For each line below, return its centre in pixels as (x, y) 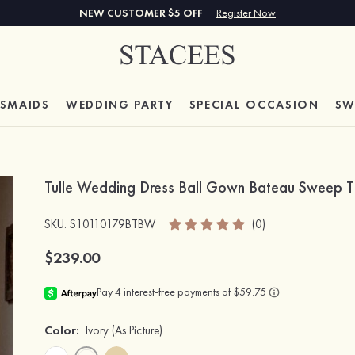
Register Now (246, 13)
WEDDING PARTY (119, 105)
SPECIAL (218, 105)
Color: (62, 330)
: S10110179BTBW (110, 224)
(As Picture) (137, 330)
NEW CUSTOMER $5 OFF (142, 13)
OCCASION (282, 105)
